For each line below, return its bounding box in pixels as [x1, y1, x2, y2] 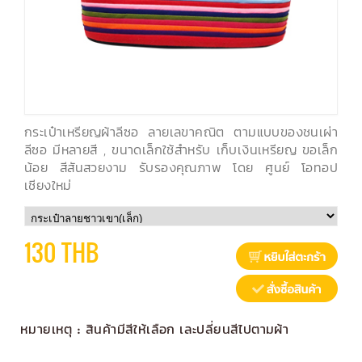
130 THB [24, 236, 99, 269]
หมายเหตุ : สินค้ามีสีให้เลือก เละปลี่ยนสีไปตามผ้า [20, 322, 289, 337]
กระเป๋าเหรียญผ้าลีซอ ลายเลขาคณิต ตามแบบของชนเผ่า [24, 123, 338, 141]
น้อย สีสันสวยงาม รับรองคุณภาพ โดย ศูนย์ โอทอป [24, 158, 338, 176]
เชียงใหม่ [24, 176, 72, 194]
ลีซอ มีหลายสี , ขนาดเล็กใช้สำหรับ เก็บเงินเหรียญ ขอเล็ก [24, 141, 338, 158]
